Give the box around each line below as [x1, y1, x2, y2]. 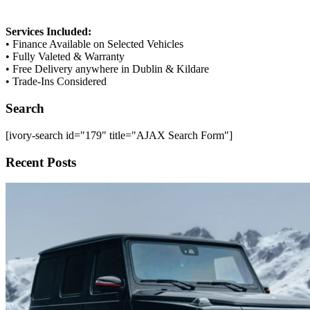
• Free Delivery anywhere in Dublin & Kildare [6, 63, 209, 75]
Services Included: [6, 26, 91, 38]
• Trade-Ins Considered [6, 75, 107, 88]
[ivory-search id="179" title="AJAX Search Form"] [6, 129, 232, 141]
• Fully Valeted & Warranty [6, 51, 125, 63]
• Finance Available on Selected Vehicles [6, 38, 183, 51]
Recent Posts [6, 154, 76, 170]
